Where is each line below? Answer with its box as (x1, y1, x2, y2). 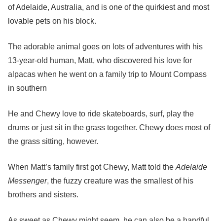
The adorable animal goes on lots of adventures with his (8, 42, 203, 51)
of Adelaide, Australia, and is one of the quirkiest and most (8, 3, 209, 11)
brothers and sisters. (8, 190, 78, 199)
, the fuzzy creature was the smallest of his (47, 177, 193, 185)
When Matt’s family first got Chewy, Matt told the (8, 163, 176, 171)
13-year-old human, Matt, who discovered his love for (8, 56, 192, 65)
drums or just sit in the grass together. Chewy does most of (8, 123, 210, 132)
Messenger (8, 177, 47, 185)
